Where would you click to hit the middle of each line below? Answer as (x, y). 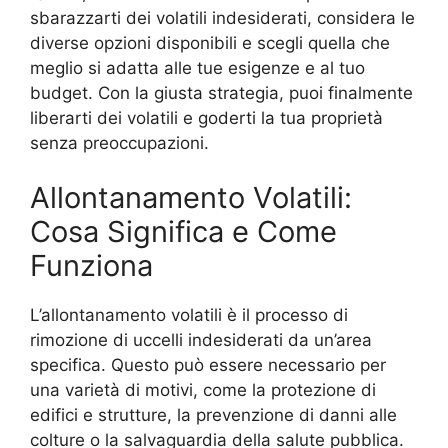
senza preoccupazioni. (119, 142)
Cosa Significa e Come (183, 232)
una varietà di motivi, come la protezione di (203, 390)
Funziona (91, 266)
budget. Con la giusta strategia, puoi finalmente (221, 92)
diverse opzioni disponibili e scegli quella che (210, 42)
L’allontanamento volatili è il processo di (189, 315)
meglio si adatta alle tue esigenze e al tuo (197, 67)
